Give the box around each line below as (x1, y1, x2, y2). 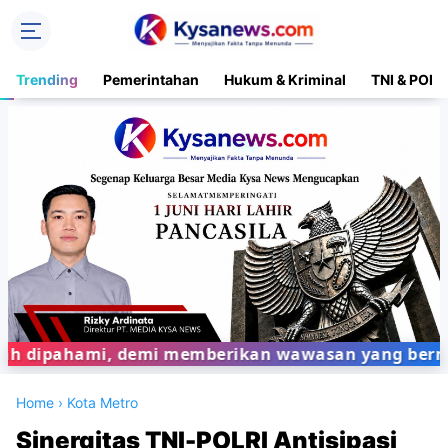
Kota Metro (67, 394, 138, 412)
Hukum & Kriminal (224, 71, 346, 88)
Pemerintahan (103, 71, 199, 88)
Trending (16, 71, 78, 88)
